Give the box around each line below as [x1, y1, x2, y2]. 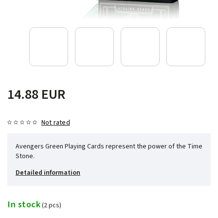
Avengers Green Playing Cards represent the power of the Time [16, 141, 202, 151]
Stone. [16, 151, 35, 161]
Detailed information [16, 167, 80, 178]
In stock [7, 198, 40, 211]
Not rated [41, 117, 70, 127]
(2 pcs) [42, 200, 61, 211]
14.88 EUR [7, 84, 65, 104]
